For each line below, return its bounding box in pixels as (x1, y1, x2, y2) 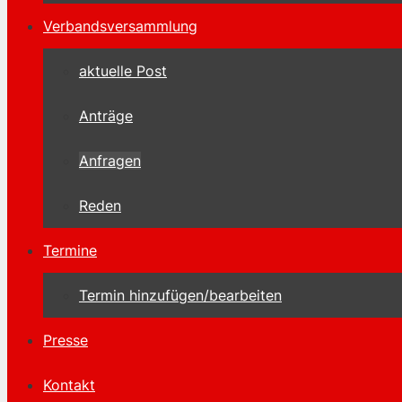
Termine (43, 241, 97, 259)
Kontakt (43, 376, 95, 394)
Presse (43, 331, 88, 349)
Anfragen (79, 152, 141, 170)
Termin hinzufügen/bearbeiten (79, 286, 282, 304)
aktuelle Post (79, 62, 167, 80)
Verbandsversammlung (43, 17, 197, 35)
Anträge (79, 107, 133, 125)
